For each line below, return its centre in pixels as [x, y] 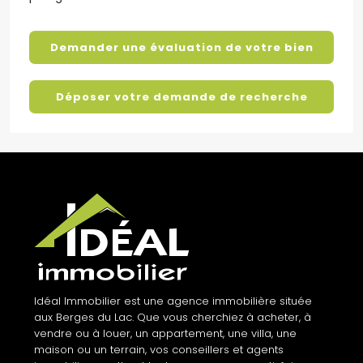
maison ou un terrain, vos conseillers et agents [159, 350]
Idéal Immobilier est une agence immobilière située [173, 301]
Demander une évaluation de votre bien [181, 47]
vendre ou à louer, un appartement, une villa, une [165, 334]
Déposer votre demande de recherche [181, 96]
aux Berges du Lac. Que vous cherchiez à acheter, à [173, 318]
